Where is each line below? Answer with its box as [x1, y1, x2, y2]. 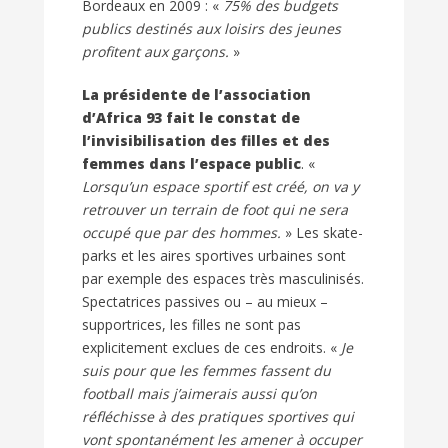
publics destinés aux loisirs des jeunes [82, 19, 341, 39]
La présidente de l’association [82, 85, 311, 105]
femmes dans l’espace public [82, 154, 301, 174]
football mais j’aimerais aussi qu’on [82, 384, 317, 404]
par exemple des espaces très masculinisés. [82, 269, 364, 289]
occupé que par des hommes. [82, 223, 281, 243]
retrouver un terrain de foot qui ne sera [82, 200, 348, 220]
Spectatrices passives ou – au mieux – [82, 292, 328, 312]
